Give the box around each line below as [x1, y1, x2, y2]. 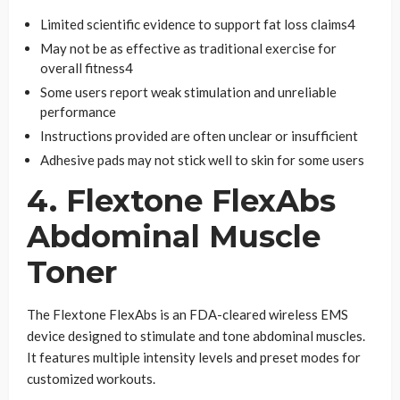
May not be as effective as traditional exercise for [40, 39, 337, 56]
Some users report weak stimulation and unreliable [40, 83, 337, 100]
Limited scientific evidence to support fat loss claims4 [40, 15, 355, 32]
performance [40, 103, 116, 120]
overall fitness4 [40, 59, 133, 76]
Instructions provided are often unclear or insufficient [40, 127, 358, 144]
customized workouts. [27, 370, 155, 387]
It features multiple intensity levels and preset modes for [27, 348, 361, 365]
